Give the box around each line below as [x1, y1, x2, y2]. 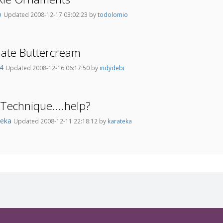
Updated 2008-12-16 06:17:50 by [5, 64, 100, 72]
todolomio [98, 10, 128, 19]
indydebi [100, 64, 124, 72]
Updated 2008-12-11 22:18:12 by [13, 117, 108, 125]
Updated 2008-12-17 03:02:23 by [3, 10, 98, 19]
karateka [108, 117, 132, 125]
